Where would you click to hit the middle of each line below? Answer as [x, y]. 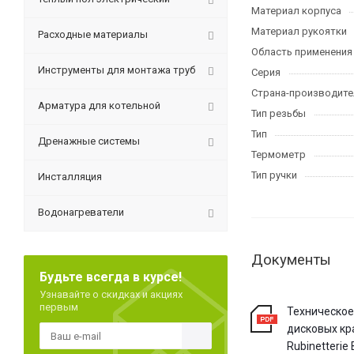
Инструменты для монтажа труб [117, 70]
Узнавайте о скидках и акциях [111, 294]
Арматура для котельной [99, 105]
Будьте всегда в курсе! [111, 277]
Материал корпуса [296, 11]
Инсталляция [70, 177]
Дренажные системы [89, 141]
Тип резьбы [279, 113]
